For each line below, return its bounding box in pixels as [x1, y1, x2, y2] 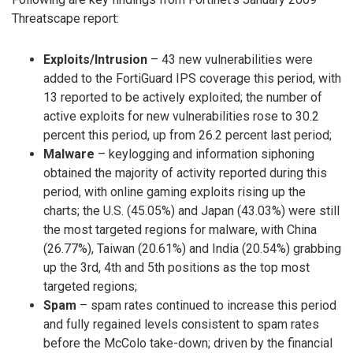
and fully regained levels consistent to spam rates [43, 317, 319, 333]
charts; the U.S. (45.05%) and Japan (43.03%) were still [43, 203, 340, 219]
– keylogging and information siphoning [95, 147, 314, 162]
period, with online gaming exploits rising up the [43, 184, 306, 200]
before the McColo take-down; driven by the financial [43, 336, 333, 351]
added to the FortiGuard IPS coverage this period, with [43, 71, 341, 87]
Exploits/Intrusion [43, 52, 147, 68]
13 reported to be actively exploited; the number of [43, 90, 322, 106]
